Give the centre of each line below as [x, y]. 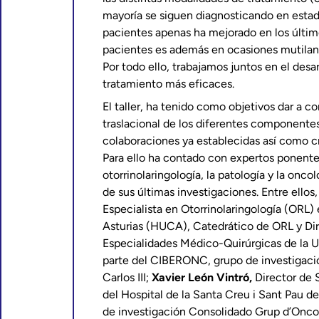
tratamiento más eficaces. [168, 84]
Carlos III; [127, 277]
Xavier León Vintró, [203, 277]
